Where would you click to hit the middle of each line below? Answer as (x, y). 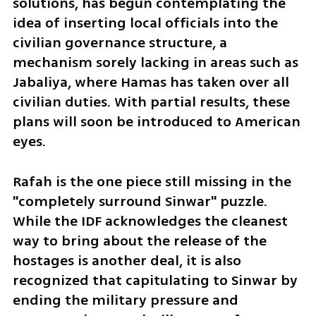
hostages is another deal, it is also (127, 261)
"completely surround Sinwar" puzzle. (140, 202)
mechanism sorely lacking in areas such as (155, 63)
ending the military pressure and (125, 300)
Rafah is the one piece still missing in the (152, 182)
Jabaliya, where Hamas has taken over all (151, 83)
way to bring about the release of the (139, 241)
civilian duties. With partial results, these (151, 102)
